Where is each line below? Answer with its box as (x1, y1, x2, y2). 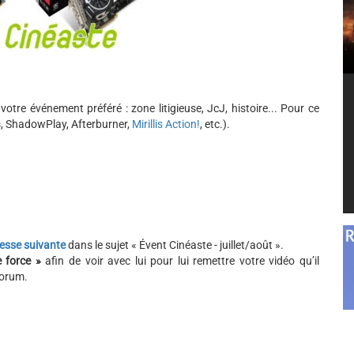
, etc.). (200, 118, 230, 130)
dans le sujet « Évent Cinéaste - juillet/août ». (68, 239, 284, 251)
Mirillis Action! (132, 118, 200, 130)
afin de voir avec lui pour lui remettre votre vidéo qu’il (40, 254, 320, 267)
